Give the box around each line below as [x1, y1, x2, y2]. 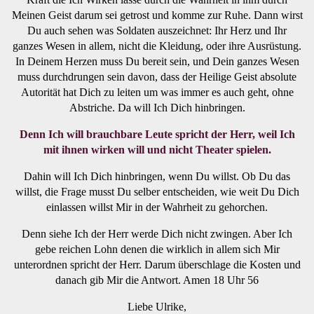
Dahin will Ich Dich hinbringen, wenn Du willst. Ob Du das [24, 170, 290, 182]
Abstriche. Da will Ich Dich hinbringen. [69, 101, 245, 114]
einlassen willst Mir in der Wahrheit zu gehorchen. [46, 200, 268, 213]
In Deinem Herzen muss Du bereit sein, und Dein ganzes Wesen [15, 55, 299, 67]
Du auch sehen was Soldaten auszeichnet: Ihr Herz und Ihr [27, 24, 287, 36]
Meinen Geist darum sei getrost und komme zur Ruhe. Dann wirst [11, 8, 303, 21]
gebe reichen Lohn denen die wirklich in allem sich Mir [34, 243, 280, 255]
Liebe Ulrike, [128, 300, 186, 313]
